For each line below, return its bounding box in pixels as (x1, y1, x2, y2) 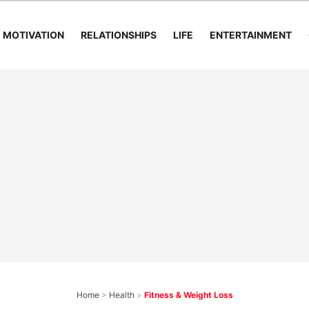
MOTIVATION (2, 29, 64, 41)
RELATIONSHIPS (80, 29, 157, 41)
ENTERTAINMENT (209, 29, 292, 41)
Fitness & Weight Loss (143, 290, 233, 300)
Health (108, 290, 134, 300)
